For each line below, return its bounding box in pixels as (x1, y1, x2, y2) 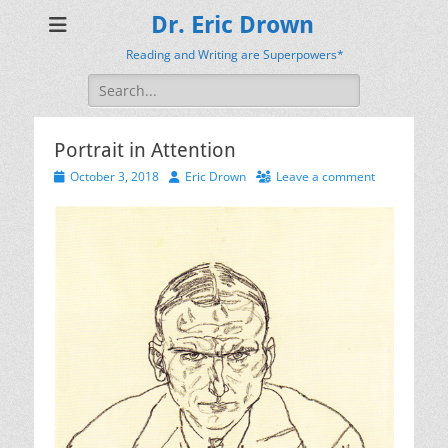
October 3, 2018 (70, 168, 159, 185)
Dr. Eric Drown (150, 11, 314, 39)
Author (168, 167, 206, 184)
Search (87, 74, 133, 93)
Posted (53, 167, 91, 184)
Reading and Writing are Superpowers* (125, 46, 344, 63)
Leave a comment (276, 168, 375, 185)
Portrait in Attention (54, 138, 236, 162)
